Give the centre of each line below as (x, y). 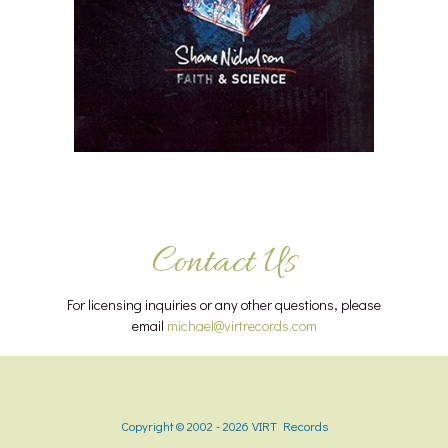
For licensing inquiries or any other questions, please (224, 305)
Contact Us (224, 263)
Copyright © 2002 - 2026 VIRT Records (224, 426)
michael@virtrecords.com (241, 326)
